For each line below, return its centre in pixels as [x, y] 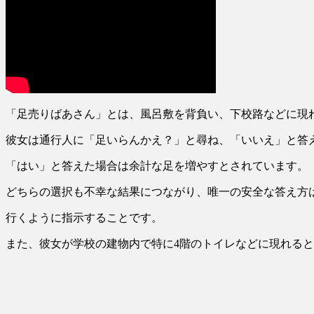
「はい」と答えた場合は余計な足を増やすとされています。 [157, 165]
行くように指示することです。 [84, 217]
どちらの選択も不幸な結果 [73, 191]
